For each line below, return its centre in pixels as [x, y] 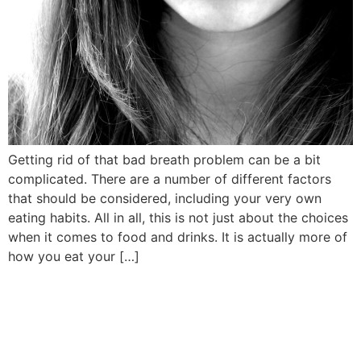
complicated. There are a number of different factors [170, 178]
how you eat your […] [74, 256]
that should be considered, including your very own [165, 198]
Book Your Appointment [167, 326]
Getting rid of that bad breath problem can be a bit [164, 159]
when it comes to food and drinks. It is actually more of [178, 237]
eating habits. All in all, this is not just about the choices [178, 217]
